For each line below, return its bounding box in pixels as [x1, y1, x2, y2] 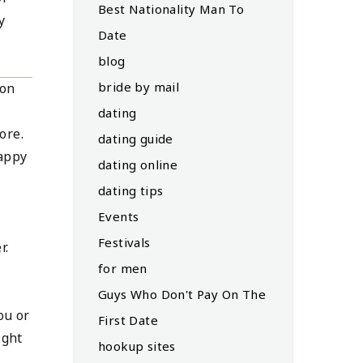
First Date [98, 311, 159, 328]
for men [98, 259, 147, 276]
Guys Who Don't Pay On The [98, 285, 266, 302]
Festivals [98, 233, 151, 250]
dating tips [98, 181, 164, 199]
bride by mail [98, 78, 180, 95]
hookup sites [98, 337, 176, 354]
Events [98, 207, 139, 224]
